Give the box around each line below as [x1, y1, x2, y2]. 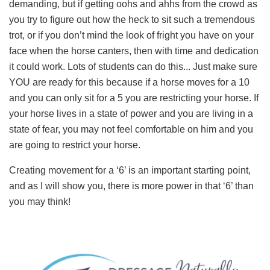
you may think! [9, 196, 71, 207]
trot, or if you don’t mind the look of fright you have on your [9, 30, 254, 40]
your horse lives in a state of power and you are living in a [9, 108, 253, 119]
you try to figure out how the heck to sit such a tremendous [9, 14, 255, 25]
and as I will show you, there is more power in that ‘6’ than [9, 180, 254, 191]
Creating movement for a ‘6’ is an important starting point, [9, 165, 251, 175]
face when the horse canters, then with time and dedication [9, 45, 259, 56]
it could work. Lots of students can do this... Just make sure [9, 61, 257, 72]
